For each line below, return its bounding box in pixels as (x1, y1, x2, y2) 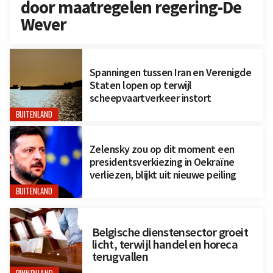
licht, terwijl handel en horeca (91, 236, 238, 252)
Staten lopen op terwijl (89, 77, 192, 92)
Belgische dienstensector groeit (91, 224, 248, 240)
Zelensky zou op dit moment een (89, 142, 235, 157)
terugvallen (91, 248, 149, 264)
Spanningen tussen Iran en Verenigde (89, 65, 252, 79)
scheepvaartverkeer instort (89, 90, 211, 105)
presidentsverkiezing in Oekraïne (89, 155, 235, 169)
